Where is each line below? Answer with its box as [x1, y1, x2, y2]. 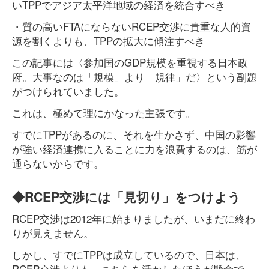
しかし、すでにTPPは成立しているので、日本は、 [12, 247, 246, 262]
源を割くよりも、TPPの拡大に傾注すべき [12, 33, 205, 48]
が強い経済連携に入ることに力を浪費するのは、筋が [12, 141, 257, 156]
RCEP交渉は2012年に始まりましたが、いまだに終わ [12, 211, 255, 226]
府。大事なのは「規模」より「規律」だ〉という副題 [12, 69, 257, 84]
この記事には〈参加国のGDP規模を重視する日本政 [12, 55, 248, 70]
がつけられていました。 [12, 83, 124, 98]
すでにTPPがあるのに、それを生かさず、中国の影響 [12, 127, 256, 142]
